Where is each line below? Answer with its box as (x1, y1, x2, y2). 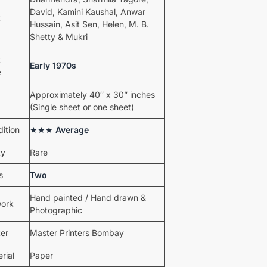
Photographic (29, 204, 82, 215)
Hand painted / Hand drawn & (29, 192, 146, 203)
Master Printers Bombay (29, 227, 124, 238)
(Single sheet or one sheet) (29, 101, 134, 112)
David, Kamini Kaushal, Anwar (29, 6, 145, 17)
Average (55, 124, 89, 135)
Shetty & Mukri (29, 31, 88, 42)
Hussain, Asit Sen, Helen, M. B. (29, 18, 149, 29)
